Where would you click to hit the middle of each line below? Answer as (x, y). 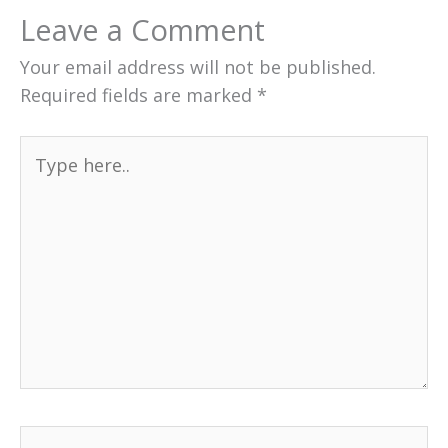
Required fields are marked (138, 95)
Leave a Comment (142, 30)
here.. (42, 177)
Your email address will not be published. (198, 67)
